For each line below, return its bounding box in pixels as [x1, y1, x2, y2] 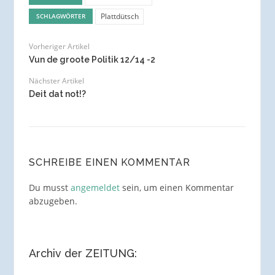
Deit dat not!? [28, 89, 86, 99]
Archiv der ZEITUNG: [28, 246, 137, 260]
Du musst [28, 181, 71, 193]
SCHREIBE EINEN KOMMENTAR [28, 157, 190, 169]
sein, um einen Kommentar [119, 181, 234, 193]
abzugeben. [28, 195, 77, 207]
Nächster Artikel [28, 76, 84, 87]
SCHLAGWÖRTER [36, 11, 86, 20]
